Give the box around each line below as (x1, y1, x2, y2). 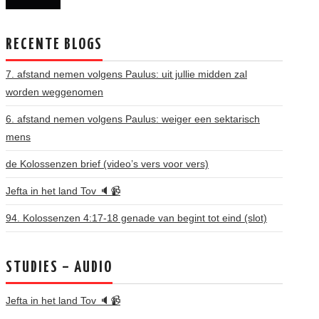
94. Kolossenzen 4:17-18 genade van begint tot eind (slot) (6, 212, 267, 224)
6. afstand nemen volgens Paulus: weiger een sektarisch (6, 113, 260, 125)
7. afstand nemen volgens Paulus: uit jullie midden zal (6, 68, 247, 80)
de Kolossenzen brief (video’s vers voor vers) (6, 158, 209, 169)
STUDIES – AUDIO (6, 260, 113, 276)
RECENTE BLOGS (6, 37, 103, 53)
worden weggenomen (6, 86, 103, 98)
